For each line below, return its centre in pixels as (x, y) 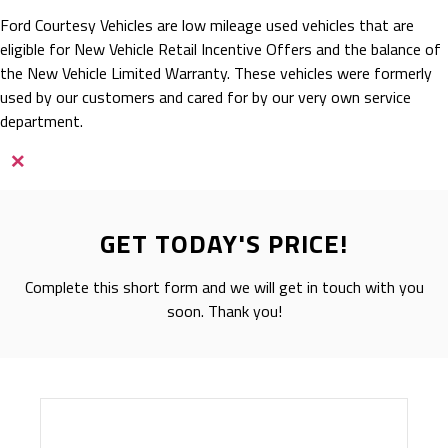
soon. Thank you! (224, 311)
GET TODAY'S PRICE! (224, 244)
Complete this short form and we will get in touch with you (224, 287)
